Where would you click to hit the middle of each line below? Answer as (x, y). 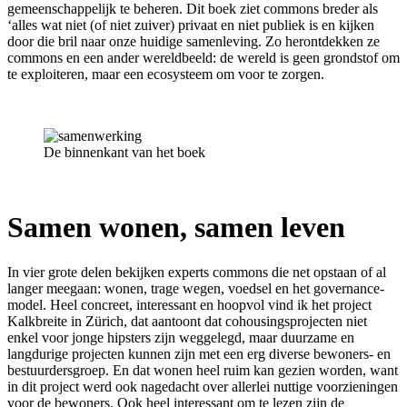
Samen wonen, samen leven (176, 228)
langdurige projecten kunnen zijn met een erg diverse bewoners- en (199, 353)
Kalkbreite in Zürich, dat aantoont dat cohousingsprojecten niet (187, 321)
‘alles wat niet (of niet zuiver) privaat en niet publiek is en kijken (191, 25)
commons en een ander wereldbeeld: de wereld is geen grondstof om (203, 57)
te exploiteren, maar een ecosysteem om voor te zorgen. (166, 74)
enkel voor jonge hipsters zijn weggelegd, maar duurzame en (181, 337)
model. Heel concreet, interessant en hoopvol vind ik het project (189, 304)
